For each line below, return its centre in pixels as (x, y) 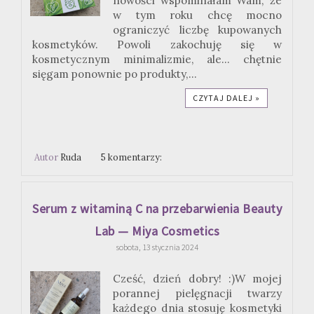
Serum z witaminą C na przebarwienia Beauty (157, 208)
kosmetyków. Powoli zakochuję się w (157, 45)
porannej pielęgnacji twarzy (197, 293)
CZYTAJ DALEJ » (226, 98)
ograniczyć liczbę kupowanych (197, 30)
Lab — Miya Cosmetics (157, 231)
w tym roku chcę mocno (197, 15)
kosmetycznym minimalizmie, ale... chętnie (157, 60)
